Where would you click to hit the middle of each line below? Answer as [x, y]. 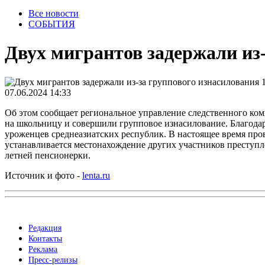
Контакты [45, 238]
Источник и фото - [43, 175]
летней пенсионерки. [48, 155]
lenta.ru [96, 175]
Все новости [54, 13]
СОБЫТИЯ [52, 24]
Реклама [43, 249]
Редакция [45, 228]
